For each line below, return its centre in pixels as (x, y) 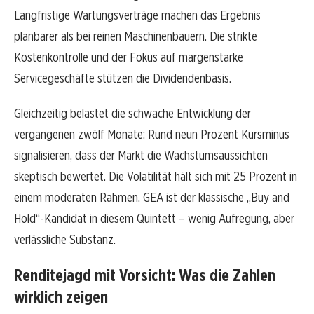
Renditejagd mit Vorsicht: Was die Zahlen (145, 275)
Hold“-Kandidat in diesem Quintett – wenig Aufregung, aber (154, 219)
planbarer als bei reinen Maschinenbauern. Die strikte (136, 36)
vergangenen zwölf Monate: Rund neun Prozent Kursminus (152, 135)
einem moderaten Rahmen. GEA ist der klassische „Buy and (152, 198)
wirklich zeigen (61, 297)
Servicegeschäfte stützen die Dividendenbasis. (123, 78)
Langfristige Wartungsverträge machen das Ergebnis (137, 15)
